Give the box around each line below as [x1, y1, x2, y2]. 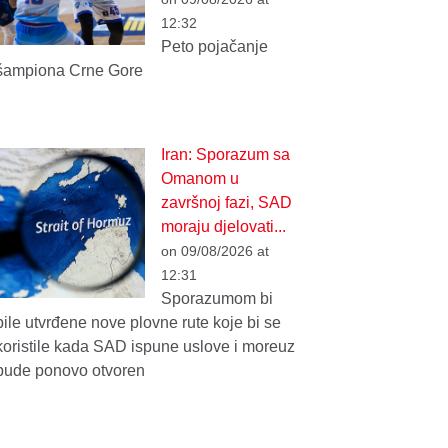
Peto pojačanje [161, 37, 269, 55]
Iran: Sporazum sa [161, 146, 291, 164]
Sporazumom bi [161, 290, 274, 308]
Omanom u [161, 170, 240, 188]
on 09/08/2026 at [161, 243, 270, 260]
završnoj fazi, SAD [161, 194, 293, 212]
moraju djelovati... [161, 218, 287, 236]
